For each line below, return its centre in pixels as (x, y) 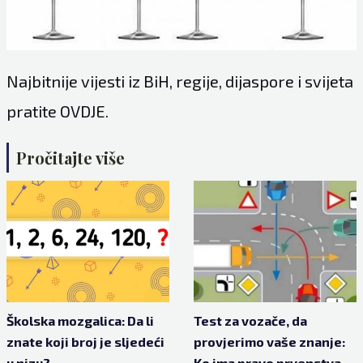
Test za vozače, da (250, 321)
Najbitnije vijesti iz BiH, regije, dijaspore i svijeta (179, 81)
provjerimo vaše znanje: (269, 342)
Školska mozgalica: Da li (80, 321)
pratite (33, 111)
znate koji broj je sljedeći (85, 342)
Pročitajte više (70, 158)
